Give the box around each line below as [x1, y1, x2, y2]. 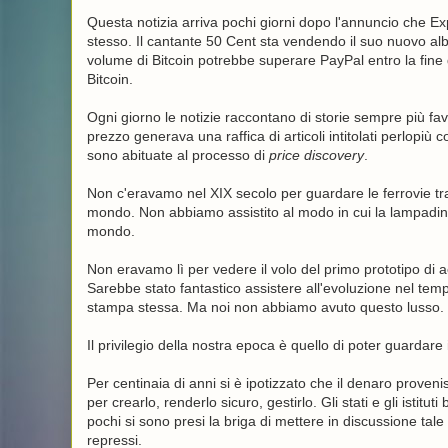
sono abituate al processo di [86, 147, 269, 163]
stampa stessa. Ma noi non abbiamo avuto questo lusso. [86, 299, 444, 315]
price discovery [268, 147, 364, 163]
